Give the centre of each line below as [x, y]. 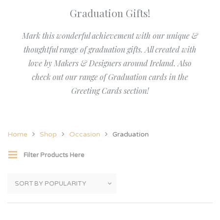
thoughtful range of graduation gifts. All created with [110, 49]
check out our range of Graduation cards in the [110, 77]
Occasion [85, 134]
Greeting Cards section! [110, 91]
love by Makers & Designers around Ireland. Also [110, 63]
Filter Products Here [54, 155]
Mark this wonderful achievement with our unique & [110, 36]
